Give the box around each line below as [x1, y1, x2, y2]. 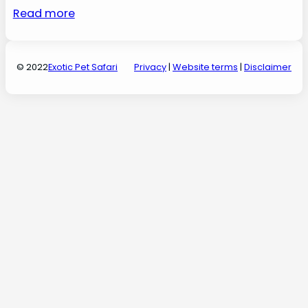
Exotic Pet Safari [48, 60, 118, 74]
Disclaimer [244, 60, 291, 74]
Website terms [173, 60, 238, 74]
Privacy [134, 60, 166, 74]
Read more [12, 5, 75, 22]
